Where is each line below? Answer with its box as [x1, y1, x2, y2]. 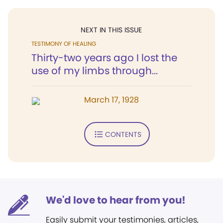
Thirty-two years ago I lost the [31, 51, 177, 65]
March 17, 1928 [84, 94, 139, 106]
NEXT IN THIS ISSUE [81, 25, 142, 35]
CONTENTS [105, 129, 141, 139]
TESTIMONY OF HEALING [31, 39, 96, 48]
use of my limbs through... [31, 64, 158, 78]
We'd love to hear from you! [46, 193, 186, 207]
